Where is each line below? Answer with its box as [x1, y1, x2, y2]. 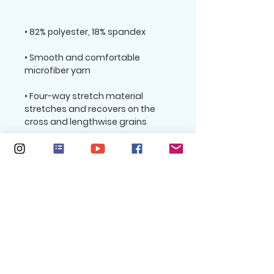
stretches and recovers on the [24, 103, 155, 115]
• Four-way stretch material [24, 90, 143, 102]
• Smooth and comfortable [24, 51, 140, 64]
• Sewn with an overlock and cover [24, 141, 170, 154]
